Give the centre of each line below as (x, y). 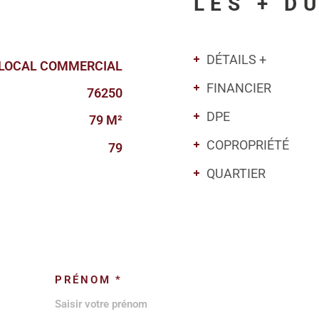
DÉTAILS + (236, 59)
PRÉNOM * (89, 279)
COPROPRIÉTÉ (248, 145)
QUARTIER (236, 173)
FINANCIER (239, 88)
